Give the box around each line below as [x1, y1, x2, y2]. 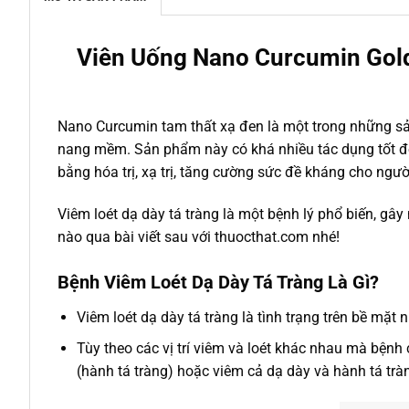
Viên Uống [76, 44, 193, 72]
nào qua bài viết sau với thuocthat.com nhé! [58, 227, 340, 246]
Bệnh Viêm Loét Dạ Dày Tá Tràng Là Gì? [58, 270, 379, 293]
